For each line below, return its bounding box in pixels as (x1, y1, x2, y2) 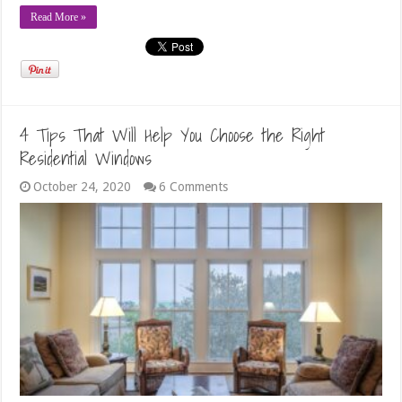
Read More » (31, 10, 87, 23)
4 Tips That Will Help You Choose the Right (20, 120, 326, 150)
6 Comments (159, 179, 229, 194)
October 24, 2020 (33, 179, 132, 194)
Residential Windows (20, 144, 153, 173)
